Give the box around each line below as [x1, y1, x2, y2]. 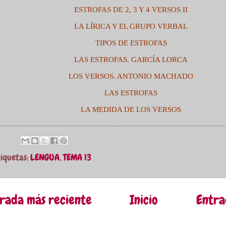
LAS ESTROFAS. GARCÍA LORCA [74, 55, 188, 64]
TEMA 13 [63, 151, 91, 164]
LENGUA [30, 151, 60, 164]
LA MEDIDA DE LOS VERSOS [81, 105, 181, 114]
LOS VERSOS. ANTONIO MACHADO [69, 72, 193, 81]
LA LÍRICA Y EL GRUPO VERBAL [74, 22, 188, 31]
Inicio [130, 192, 158, 209]
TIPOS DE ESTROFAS [95, 39, 167, 47]
